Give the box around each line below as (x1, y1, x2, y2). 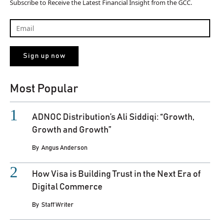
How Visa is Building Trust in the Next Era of (32, 169, 201, 179)
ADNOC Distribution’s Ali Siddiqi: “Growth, (32, 112, 194, 122)
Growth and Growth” (32, 125, 111, 135)
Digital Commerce (32, 182, 103, 192)
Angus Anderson (41, 144, 87, 151)
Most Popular (10, 82, 78, 95)
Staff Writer (41, 201, 74, 208)
